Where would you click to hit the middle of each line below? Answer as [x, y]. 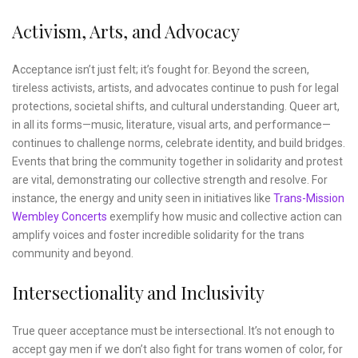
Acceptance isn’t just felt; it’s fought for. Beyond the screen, [161, 70]
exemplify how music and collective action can [225, 217]
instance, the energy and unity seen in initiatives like [143, 199]
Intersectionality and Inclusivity [138, 293]
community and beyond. [73, 254]
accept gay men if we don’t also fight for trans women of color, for [177, 350]
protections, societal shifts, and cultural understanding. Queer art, [176, 107]
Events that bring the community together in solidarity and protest [177, 162]
